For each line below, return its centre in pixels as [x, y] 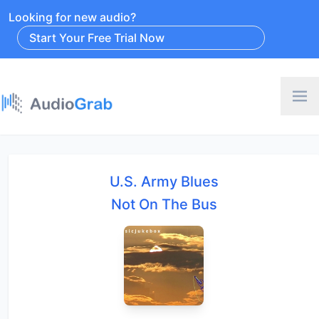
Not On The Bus [164, 204]
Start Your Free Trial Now [97, 38]
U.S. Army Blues [164, 181]
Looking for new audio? [72, 17]
